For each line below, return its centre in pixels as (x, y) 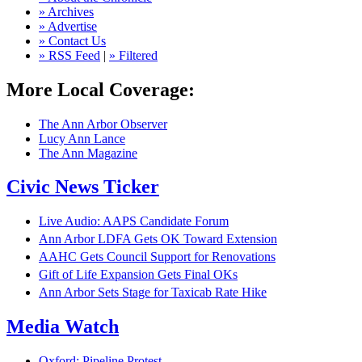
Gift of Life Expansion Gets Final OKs (138, 275)
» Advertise (68, 26)
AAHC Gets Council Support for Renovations (157, 257)
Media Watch (63, 327)
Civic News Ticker (83, 187)
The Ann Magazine (88, 153)
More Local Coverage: (101, 89)
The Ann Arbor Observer (103, 124)
